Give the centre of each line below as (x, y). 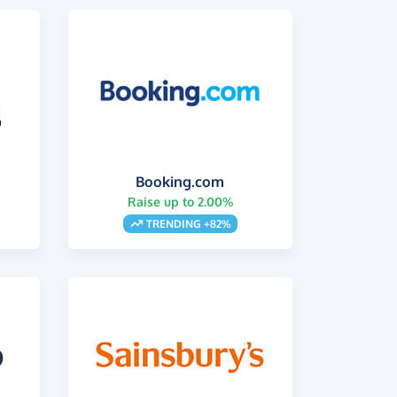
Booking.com (180, 181)
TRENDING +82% (187, 223)
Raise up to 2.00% (180, 201)
